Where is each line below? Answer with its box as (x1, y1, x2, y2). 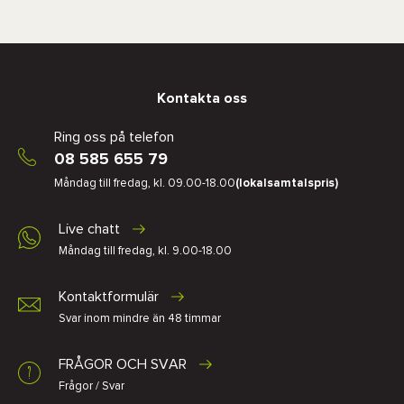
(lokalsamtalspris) (235, 178, 338, 189)
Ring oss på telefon (54, 130, 174, 144)
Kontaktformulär (59, 289, 162, 304)
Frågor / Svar (59, 381, 124, 392)
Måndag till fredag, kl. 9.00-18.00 (59, 245, 232, 257)
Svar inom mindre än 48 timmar (59, 313, 221, 325)
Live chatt (59, 222, 124, 236)
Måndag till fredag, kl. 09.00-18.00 (54, 178, 235, 189)
